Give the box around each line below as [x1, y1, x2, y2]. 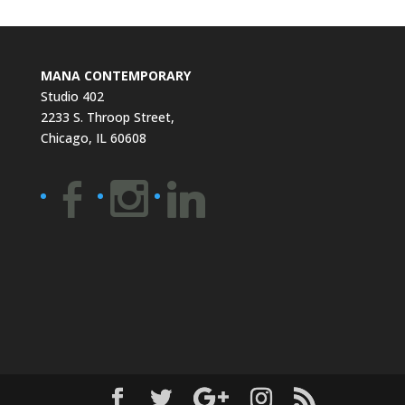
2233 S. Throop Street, [40, 108, 174, 126]
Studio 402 [40, 88, 104, 105]
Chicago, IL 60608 [40, 129, 146, 146]
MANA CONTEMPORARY [40, 67, 191, 84]
